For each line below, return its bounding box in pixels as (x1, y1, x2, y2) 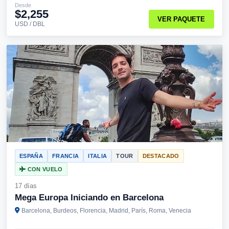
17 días (15, 182, 37, 190)
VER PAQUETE (157, 15, 205, 24)
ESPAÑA (19, 153, 43, 159)
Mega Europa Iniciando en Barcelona (15, 193, 164, 202)
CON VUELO (26, 166, 63, 172)
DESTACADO (142, 153, 179, 159)
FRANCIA (52, 153, 79, 159)
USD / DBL (15, 21, 45, 27)
